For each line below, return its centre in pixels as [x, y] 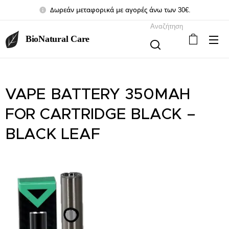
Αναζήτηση [167, 26]
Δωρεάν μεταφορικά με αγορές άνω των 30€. [120, 10]
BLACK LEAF [53, 134]
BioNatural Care [58, 39]
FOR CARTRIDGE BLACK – [100, 114]
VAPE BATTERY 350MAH [98, 94]
